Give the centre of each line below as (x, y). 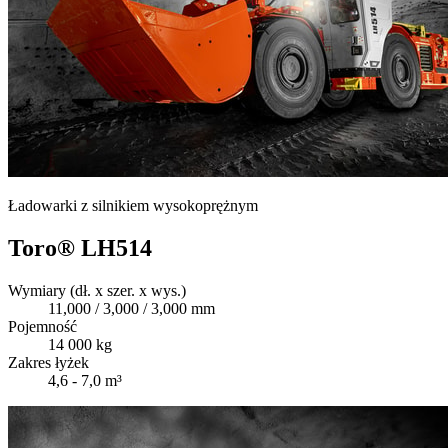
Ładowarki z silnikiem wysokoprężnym (133, 206)
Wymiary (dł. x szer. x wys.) (97, 291)
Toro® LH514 (80, 248)
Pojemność (42, 327)
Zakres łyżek (48, 363)
